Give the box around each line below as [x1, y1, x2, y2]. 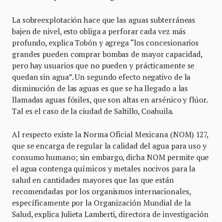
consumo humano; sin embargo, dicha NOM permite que [12, 152, 209, 162]
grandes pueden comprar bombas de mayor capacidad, [12, 49, 202, 59]
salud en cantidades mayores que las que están [12, 174, 174, 185]
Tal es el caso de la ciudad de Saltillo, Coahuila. [12, 106, 174, 116]
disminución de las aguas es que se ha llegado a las [12, 83, 188, 93]
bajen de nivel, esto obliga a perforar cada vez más [12, 26, 186, 36]
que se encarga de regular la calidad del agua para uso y [12, 140, 207, 151]
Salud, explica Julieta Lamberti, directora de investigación [12, 209, 209, 219]
